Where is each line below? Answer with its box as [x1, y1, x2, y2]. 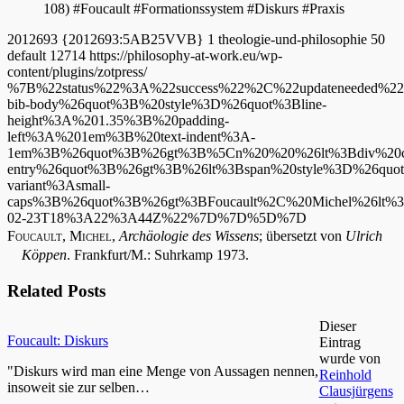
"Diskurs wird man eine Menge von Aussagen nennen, [7, 363, 318, 379]
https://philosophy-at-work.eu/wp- [89, 48, 282, 64]
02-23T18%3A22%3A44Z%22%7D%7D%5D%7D [7, 210, 307, 226]
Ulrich [345, 228, 382, 244]
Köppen [22, 247, 67, 263]
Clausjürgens [318, 382, 393, 399]
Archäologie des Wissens [119, 228, 259, 244]
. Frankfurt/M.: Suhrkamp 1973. [67, 247, 249, 263]
